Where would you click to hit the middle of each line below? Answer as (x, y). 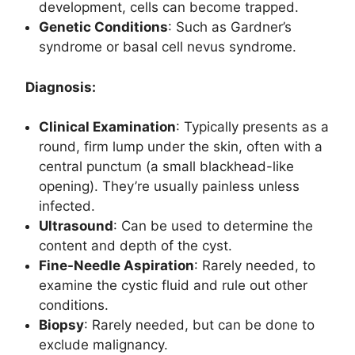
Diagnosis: (61, 87)
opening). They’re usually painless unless (169, 187)
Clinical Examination (107, 127)
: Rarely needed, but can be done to (199, 325)
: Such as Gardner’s (230, 27)
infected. (67, 206)
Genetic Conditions (103, 27)
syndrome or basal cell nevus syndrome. (168, 47)
